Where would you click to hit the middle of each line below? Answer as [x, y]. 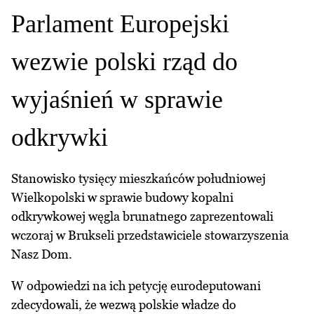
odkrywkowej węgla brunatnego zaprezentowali [142, 217]
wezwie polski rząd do [124, 62]
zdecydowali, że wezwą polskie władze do [124, 305]
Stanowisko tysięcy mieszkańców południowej [138, 179]
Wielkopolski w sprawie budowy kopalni [122, 198]
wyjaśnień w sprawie [117, 100]
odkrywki [60, 138]
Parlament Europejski [120, 24]
